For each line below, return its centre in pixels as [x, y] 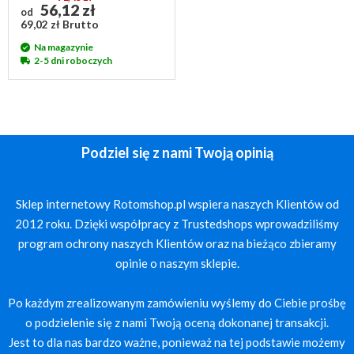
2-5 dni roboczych [73, 60]
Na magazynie [64, 47]
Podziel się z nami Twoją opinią [177, 153]
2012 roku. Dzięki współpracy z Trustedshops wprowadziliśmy [177, 224]
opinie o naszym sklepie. [177, 263]
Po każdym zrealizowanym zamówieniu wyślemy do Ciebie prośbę [177, 303]
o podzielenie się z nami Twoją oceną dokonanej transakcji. [177, 322]
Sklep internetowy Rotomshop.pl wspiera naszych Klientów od [177, 204]
